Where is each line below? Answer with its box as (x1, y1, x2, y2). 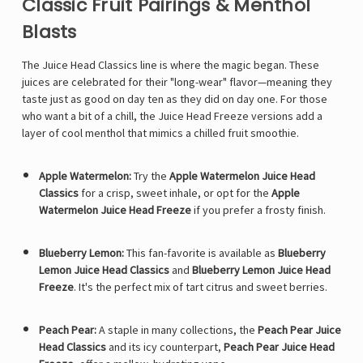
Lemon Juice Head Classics (38, 263, 169, 278)
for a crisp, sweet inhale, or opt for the (78, 186, 271, 201)
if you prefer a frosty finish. (190, 203, 326, 218)
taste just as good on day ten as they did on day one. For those (22, 92, 327, 107)
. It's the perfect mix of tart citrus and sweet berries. (73, 280, 327, 295)
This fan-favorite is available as (123, 246, 278, 261)
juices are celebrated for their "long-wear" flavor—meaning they (22, 75, 332, 90)
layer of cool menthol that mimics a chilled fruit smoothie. (22, 126, 299, 141)
